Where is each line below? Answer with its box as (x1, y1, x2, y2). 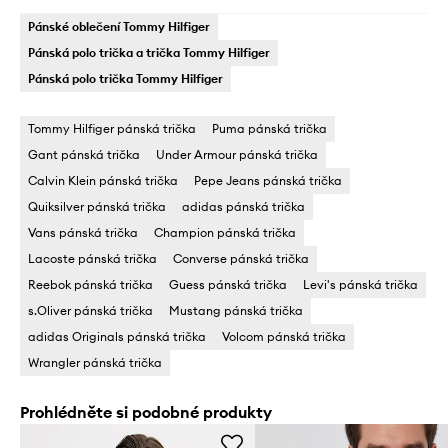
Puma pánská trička (212, 120, 327, 136)
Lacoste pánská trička (28, 250, 157, 266)
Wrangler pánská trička (28, 354, 162, 370)
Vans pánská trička (28, 224, 138, 240)
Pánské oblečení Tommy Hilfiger (28, 18, 210, 34)
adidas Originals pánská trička (28, 328, 206, 344)
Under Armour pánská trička (156, 146, 318, 162)
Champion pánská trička (154, 224, 296, 240)
